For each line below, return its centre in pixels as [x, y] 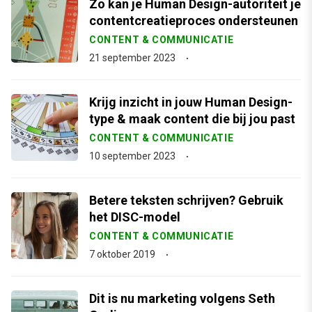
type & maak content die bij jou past [192, 119]
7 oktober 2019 [122, 254]
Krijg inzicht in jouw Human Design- [191, 102]
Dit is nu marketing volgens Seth [182, 298]
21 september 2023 [132, 58]
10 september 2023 [132, 156]
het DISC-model [135, 217]
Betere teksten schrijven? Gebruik [186, 200]
